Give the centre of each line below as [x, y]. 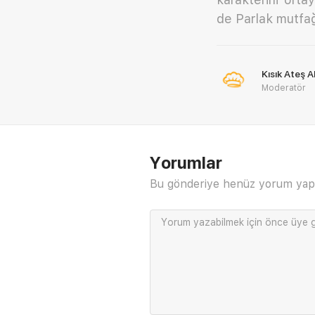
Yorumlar [186, 162]
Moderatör [284, 88]
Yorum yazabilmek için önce [226, 222]
